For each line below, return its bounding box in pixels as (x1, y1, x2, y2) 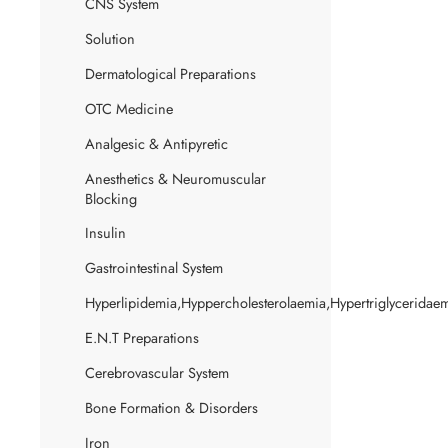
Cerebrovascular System (85, 361, 229, 383)
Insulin (85, 221, 126, 243)
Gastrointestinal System (85, 256, 223, 278)
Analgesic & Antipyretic (85, 132, 228, 154)
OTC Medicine (85, 97, 173, 119)
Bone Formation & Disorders (85, 396, 258, 418)
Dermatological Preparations (85, 62, 256, 84)
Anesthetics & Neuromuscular (85, 167, 266, 189)
